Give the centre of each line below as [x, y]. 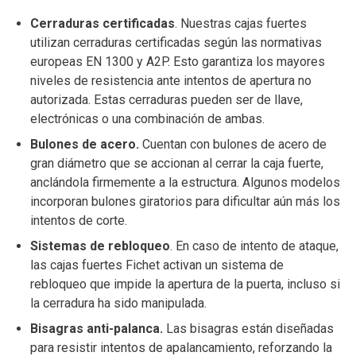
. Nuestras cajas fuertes [240, 24]
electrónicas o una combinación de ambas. [147, 119]
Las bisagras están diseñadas [248, 329]
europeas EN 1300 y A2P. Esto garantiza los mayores [177, 62]
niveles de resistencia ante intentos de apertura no [170, 81]
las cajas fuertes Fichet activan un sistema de [157, 265]
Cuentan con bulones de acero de [232, 145]
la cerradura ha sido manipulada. [118, 304]
